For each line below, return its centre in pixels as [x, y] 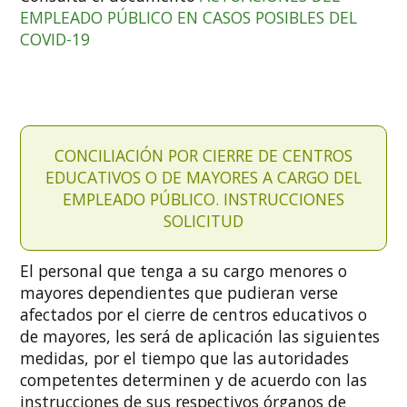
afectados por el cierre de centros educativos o [194, 315]
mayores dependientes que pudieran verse [179, 293]
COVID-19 [55, 39]
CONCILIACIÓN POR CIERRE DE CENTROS [203, 156]
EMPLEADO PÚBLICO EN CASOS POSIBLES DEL [189, 17]
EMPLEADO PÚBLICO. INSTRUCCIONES [203, 199]
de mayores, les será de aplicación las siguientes [200, 337]
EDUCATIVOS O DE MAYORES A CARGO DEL [203, 178]
